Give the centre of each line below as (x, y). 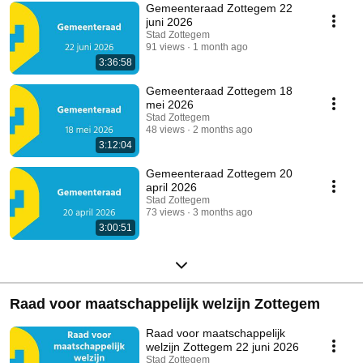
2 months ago (223, 130)
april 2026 (171, 188)
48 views (165, 130)
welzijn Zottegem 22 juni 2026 (222, 347)
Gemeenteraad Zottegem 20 (219, 174)
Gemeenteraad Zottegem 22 (219, 9)
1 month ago (220, 47)
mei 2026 (170, 105)
